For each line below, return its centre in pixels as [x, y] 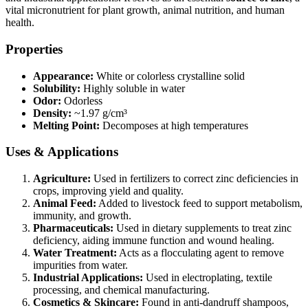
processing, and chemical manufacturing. [121, 290]
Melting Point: [66, 125]
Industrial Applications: [88, 278]
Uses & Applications [62, 152]
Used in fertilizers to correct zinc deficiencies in [195, 179]
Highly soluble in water [133, 88]
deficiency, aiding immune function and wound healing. [154, 241]
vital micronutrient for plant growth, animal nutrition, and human [145, 10]
